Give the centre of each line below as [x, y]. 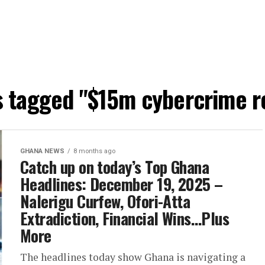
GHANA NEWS [42, 151]
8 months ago [94, 151]
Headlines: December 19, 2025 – [122, 184]
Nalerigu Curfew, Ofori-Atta [105, 201]
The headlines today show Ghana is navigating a [133, 257]
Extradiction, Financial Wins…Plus [125, 218]
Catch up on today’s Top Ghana [115, 167]
